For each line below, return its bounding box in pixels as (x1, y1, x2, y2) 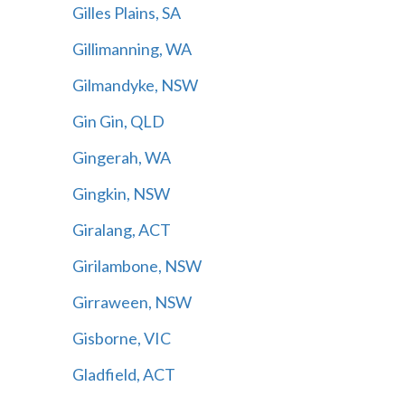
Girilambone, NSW (71, 255, 202, 276)
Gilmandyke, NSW (71, 74, 198, 95)
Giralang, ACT (71, 219, 171, 240)
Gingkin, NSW (71, 183, 170, 203)
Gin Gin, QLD (71, 110, 165, 131)
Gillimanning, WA (71, 38, 192, 59)
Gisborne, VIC (71, 327, 171, 348)
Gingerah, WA (71, 146, 171, 167)
